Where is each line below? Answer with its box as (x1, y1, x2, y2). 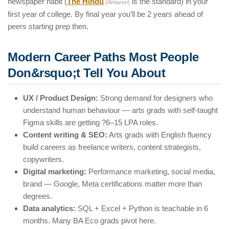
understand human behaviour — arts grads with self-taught (23, 106, 218, 115)
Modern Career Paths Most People (8, 50, 199, 64)
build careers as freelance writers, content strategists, (23, 143, 201, 152)
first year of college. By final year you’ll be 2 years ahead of (8, 10, 203, 19)
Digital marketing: (23, 167, 86, 176)
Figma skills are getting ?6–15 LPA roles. (23, 118, 158, 127)
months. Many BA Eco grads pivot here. (23, 216, 156, 225)
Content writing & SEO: (23, 130, 107, 140)
